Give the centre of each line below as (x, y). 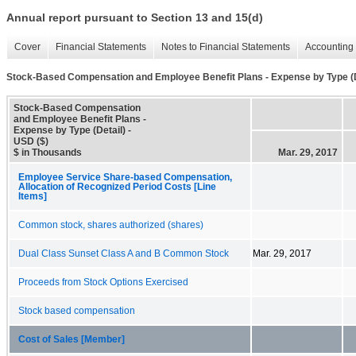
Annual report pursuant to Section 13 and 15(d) (135, 18)
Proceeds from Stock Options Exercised (103, 282)
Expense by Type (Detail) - (72, 130)
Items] (33, 196)
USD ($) (31, 141)
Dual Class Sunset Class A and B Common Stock (124, 253)
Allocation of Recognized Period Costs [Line (117, 186)
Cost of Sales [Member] (72, 339)
